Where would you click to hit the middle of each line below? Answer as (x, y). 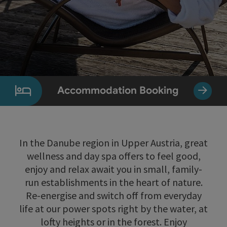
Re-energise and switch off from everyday (113, 195)
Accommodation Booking (118, 91)
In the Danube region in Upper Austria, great (113, 142)
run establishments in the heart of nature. (113, 182)
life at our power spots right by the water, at (113, 208)
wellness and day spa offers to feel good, (113, 156)
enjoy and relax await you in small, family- (113, 169)
